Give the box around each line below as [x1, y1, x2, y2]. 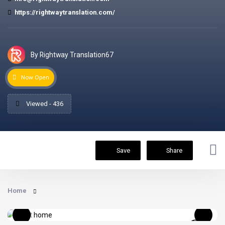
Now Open [21, 74, 49, 81]
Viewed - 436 [25, 100, 63, 107]
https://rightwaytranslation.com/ [15, 9, 115, 16]
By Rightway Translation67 [31, 50, 114, 59]
